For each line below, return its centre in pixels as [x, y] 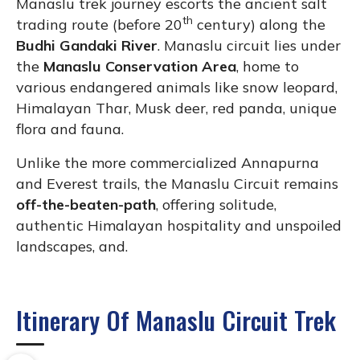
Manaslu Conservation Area [140, 66]
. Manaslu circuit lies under [249, 45]
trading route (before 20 [99, 24]
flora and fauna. [70, 129]
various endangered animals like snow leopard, [177, 87]
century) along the [259, 24]
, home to [268, 66]
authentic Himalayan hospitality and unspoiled [179, 225]
